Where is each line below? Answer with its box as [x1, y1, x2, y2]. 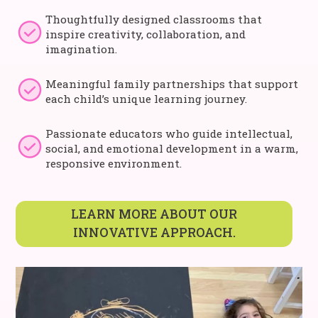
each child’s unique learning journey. [45, 91, 248, 106]
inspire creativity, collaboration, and [45, 26, 246, 41]
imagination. [45, 41, 118, 56]
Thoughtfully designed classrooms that [45, 11, 263, 26]
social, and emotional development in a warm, [45, 141, 299, 155]
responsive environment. [45, 155, 182, 170]
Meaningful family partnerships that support [45, 76, 299, 91]
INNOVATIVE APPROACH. [72, 224, 236, 241]
